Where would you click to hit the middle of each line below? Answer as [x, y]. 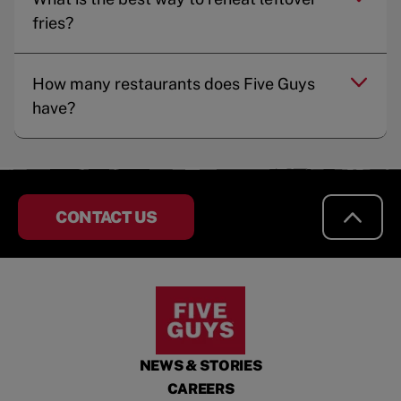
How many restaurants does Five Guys [174, 83]
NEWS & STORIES [200, 366]
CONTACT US [107, 217]
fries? [53, 22]
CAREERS [200, 389]
